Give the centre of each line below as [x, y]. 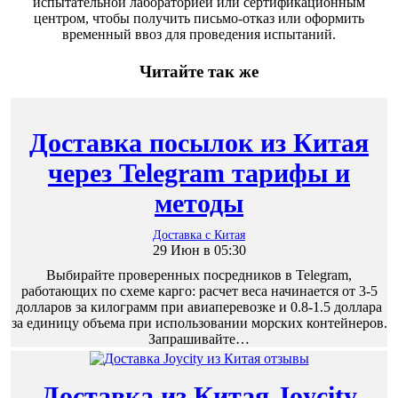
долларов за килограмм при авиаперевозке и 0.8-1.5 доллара [199, 307]
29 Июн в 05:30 [199, 251]
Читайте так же [199, 71]
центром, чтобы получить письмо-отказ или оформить [199, 19]
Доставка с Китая [199, 235]
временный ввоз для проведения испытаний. [199, 35]
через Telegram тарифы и [199, 173]
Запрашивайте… [199, 339]
